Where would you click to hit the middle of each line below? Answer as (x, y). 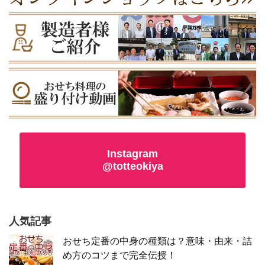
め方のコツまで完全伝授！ (119, 256)
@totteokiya (132, 167)
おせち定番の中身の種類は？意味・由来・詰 (157, 241)
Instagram (132, 154)
